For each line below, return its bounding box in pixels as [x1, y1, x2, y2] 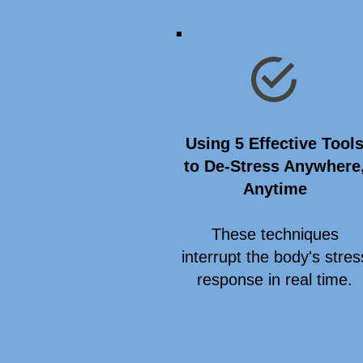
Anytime [242, 180, 307, 198]
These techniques [211, 225, 339, 243]
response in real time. [197, 271, 352, 288]
